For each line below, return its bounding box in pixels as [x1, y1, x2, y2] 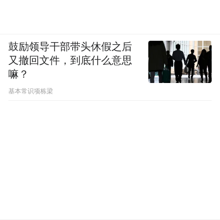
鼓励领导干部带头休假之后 [8, 41, 133, 53]
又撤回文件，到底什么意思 [8, 55, 133, 66]
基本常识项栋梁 [8, 87, 54, 95]
